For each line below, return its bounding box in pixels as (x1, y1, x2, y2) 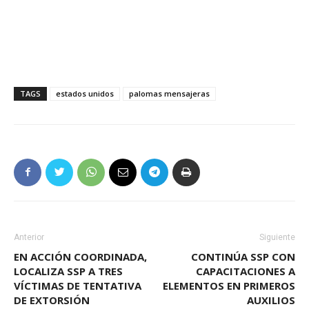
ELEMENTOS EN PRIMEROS (163, 278, 295, 292)
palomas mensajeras (129, 88, 210, 99)
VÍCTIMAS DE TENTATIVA (14, 278, 141, 292)
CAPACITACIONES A (196, 263, 295, 278)
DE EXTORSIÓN (14, 292, 90, 307)
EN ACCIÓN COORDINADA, (14, 249, 147, 263)
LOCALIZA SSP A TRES (14, 263, 123, 278)
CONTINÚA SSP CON (191, 249, 295, 263)
